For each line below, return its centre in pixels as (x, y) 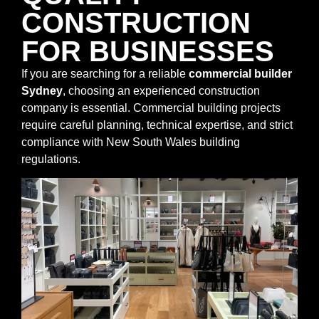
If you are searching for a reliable (105, 73)
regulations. (51, 159)
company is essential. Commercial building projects (151, 108)
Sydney (42, 90)
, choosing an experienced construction (161, 90)
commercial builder (240, 73)
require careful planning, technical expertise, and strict (157, 125)
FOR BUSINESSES (148, 51)
